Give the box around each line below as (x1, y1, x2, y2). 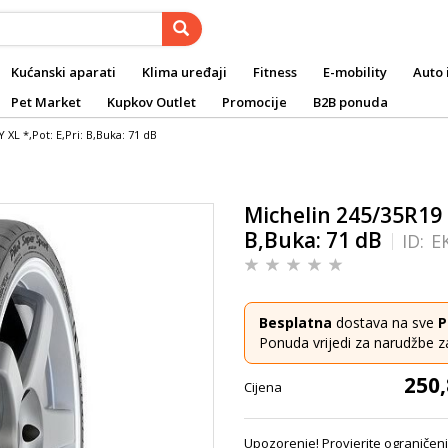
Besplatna (259, 313, 332, 332)
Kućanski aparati (11, 63, 116, 81)
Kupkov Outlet (107, 93, 196, 111)
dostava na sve (332, 313, 438, 332)
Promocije (222, 93, 287, 111)
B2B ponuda (313, 93, 388, 111)
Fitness (253, 63, 297, 81)
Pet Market (11, 93, 81, 111)
